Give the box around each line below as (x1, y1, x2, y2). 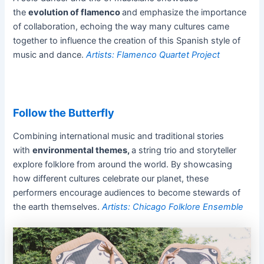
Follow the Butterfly (13, 106, 115, 120)
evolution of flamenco (28, 6, 123, 18)
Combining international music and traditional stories (13, 130, 225, 141)
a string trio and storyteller (131, 144, 237, 156)
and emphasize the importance (122, 6, 247, 18)
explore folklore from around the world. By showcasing (13, 159, 233, 170)
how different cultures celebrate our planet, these (13, 173, 209, 184)
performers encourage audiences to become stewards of (13, 187, 241, 198)
